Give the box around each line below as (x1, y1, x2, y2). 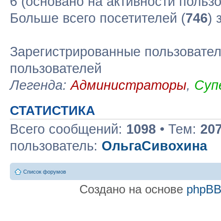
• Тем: (156, 122, 200, 137)
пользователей (10, 61, 102, 76)
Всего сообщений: (10, 122, 126, 137)
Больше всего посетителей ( (10, 11, 185, 26)
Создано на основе (79, 182, 186, 196)
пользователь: (10, 139, 102, 153)
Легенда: (10, 78, 71, 93)
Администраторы (71, 78, 186, 93)
